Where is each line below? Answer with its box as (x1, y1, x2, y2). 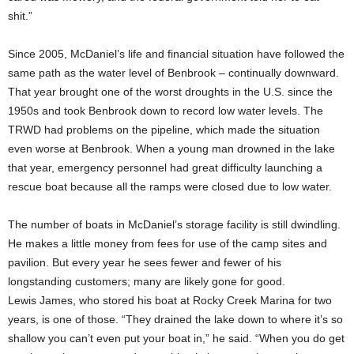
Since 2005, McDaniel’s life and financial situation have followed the (8, 47, 345, 60)
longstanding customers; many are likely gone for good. (8, 275, 285, 288)
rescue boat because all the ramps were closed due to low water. (8, 180, 332, 193)
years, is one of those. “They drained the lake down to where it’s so (8, 313, 343, 326)
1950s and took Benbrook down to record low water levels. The (8, 104, 323, 117)
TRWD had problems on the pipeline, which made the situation (8, 123, 320, 136)
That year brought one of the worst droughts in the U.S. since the (8, 85, 333, 98)
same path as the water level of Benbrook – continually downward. (8, 66, 339, 79)
